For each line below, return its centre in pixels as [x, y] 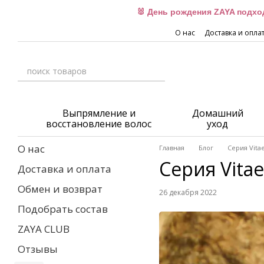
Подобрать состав [63, 209]
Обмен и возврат [60, 189]
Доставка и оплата [65, 169]
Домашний [217, 113]
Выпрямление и [99, 113]
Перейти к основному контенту [73, 9]
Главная [172, 148]
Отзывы [38, 249]
